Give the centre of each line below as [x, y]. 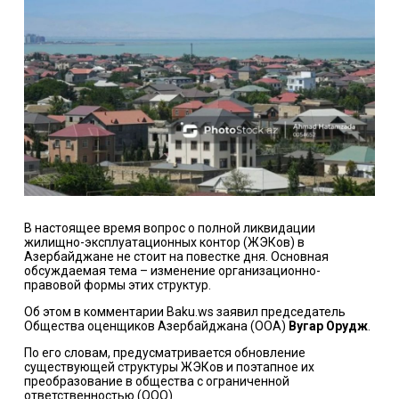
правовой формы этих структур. [117, 285]
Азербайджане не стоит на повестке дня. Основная [176, 256]
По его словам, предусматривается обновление [164, 353]
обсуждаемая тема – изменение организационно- [172, 271]
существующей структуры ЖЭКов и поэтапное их [169, 367]
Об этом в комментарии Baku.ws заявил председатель [184, 312]
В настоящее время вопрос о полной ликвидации [169, 228]
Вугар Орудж [328, 326]
